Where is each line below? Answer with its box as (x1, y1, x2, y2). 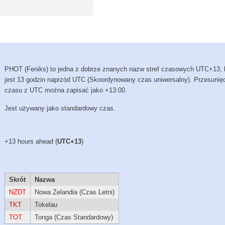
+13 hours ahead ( (5, 138, 58, 146)
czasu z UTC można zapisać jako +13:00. (5, 86, 128, 94)
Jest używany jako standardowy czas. (5, 104, 116, 113)
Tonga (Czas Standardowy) (34, 213, 113, 221)
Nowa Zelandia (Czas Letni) (34, 188, 115, 196)
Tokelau (34, 201, 57, 209)
